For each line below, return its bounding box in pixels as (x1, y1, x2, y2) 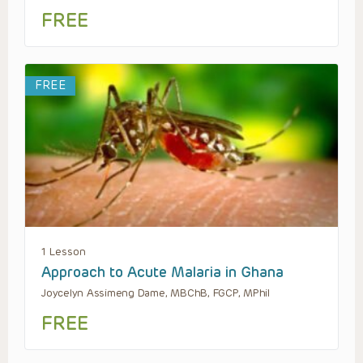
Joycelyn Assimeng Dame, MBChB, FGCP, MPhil (41, 286, 270, 299)
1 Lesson (41, 245, 86, 258)
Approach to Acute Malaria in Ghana (41, 263, 284, 281)
